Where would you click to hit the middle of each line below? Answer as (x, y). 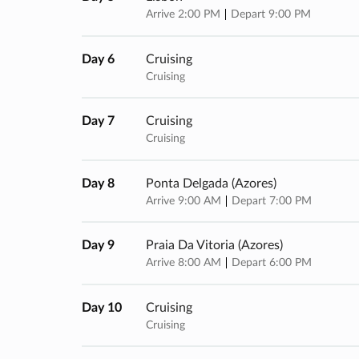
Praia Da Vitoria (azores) (214, 246)
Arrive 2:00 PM (185, 15)
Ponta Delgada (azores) (211, 183)
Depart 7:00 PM (272, 201)
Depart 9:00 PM (271, 15)
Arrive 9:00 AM (185, 201)
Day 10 (102, 307)
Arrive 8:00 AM (185, 263)
